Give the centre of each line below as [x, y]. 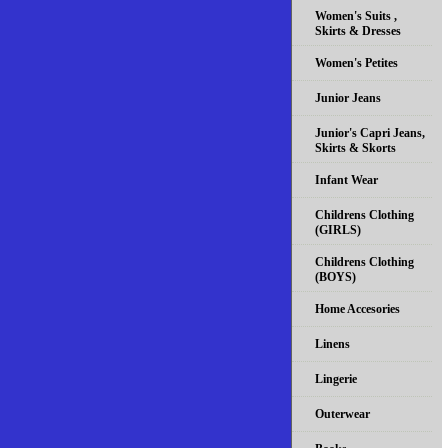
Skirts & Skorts [355, 147]
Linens [332, 343]
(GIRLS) [338, 229]
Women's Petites [356, 62]
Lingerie [336, 378]
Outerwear [342, 413]
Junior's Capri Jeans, [370, 132]
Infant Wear [346, 179]
